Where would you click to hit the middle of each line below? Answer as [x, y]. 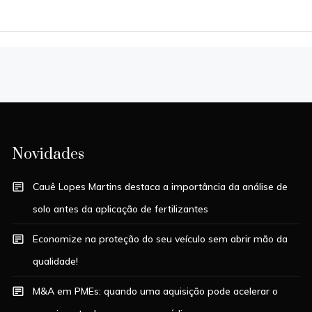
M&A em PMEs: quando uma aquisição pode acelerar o [156, 291]
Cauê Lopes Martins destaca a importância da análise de [161, 186]
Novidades [48, 154]
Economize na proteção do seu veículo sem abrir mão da [161, 239]
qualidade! [56, 261]
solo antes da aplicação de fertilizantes [121, 209]
